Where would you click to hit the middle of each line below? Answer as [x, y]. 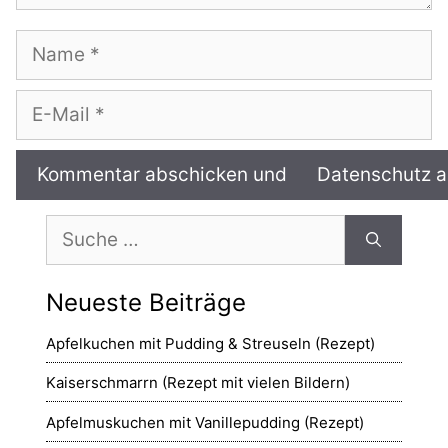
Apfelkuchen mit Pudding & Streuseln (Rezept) [210, 343]
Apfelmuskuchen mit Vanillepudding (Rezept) [205, 422]
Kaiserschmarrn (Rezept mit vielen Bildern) [198, 383]
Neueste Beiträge [146, 302]
